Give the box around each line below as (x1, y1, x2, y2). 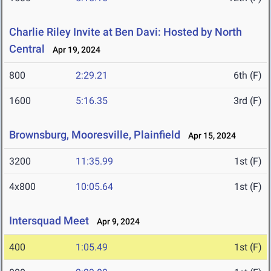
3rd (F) (233, 95, 262, 107)
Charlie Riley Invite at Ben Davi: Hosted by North (9, 25, 242, 39)
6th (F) (233, 70, 262, 82)
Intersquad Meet (9, 214, 89, 227)
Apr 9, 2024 (91, 217, 140, 227)
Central (9, 42, 45, 56)
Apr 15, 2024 (183, 131, 236, 141)
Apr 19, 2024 (47, 45, 100, 55)
